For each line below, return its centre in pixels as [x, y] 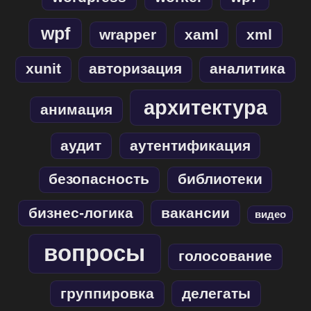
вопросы [95, 253]
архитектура [206, 107]
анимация [76, 109]
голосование [226, 257]
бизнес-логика [81, 213]
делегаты [217, 293]
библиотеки [220, 179]
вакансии [195, 213]
